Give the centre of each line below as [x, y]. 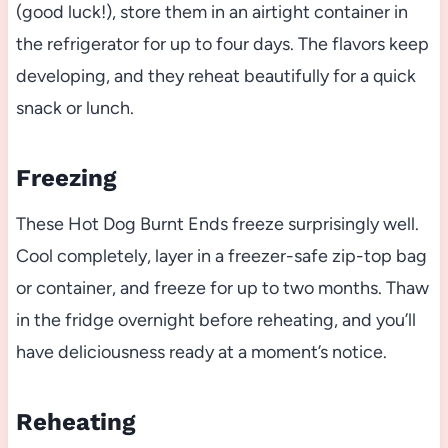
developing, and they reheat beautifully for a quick [215, 76]
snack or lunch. [74, 108]
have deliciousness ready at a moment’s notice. [201, 352]
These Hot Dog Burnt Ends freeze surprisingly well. [217, 224]
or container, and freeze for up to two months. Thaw [222, 288]
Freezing [65, 178]
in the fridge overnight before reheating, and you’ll [215, 320]
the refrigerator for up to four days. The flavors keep [222, 44]
